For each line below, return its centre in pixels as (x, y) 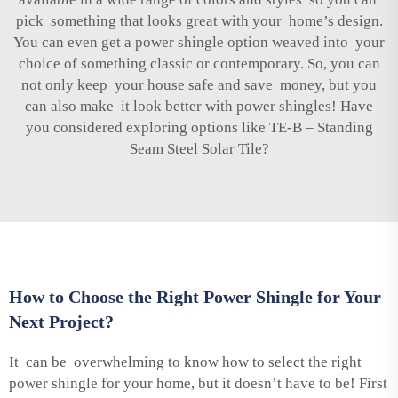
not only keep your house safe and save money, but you (199, 84)
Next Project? (61, 321)
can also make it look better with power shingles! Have (199, 106)
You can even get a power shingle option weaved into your (199, 42)
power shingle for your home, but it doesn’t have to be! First (198, 383)
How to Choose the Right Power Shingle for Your (195, 296)
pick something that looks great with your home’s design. (199, 20)
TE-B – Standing (321, 127)
